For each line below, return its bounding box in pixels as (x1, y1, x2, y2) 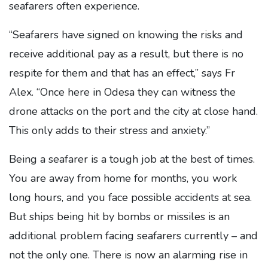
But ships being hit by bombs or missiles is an (9, 209, 230, 224)
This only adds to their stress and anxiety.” (9, 123, 210, 138)
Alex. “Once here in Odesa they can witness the (9, 85, 236, 99)
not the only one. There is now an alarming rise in (9, 248, 248, 262)
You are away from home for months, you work (9, 171, 237, 185)
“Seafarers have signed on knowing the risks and (9, 28, 243, 42)
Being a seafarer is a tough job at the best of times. (9, 152, 255, 166)
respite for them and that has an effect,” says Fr (9, 66, 235, 80)
